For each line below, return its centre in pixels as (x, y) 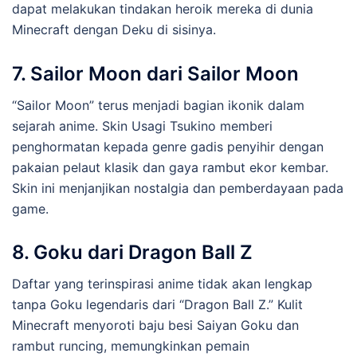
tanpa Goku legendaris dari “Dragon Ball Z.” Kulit (157, 305)
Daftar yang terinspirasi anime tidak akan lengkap (162, 284)
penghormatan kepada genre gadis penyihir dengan (168, 146)
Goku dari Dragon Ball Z (143, 253)
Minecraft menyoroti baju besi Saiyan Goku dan (155, 326)
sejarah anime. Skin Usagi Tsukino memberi (142, 126)
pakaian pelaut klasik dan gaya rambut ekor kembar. (170, 167)
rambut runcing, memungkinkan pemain (131, 346)
